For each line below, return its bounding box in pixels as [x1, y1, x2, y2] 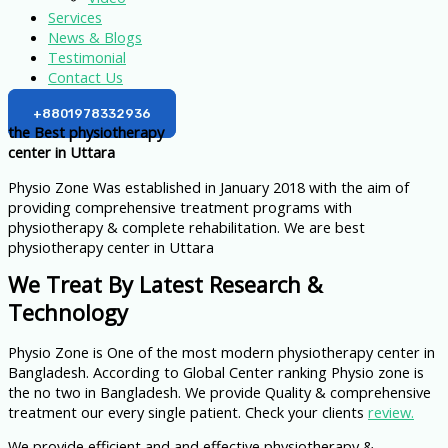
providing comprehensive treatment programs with [8, 196, 352, 217]
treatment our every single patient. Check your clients [8, 401, 368, 422]
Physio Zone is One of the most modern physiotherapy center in [8, 341, 435, 362]
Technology [8, 298, 128, 328]
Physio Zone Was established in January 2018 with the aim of [8, 176, 409, 197]
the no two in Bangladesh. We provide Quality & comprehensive [8, 381, 431, 402]
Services [48, 7, 102, 28]
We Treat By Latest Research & [8, 270, 323, 300]
